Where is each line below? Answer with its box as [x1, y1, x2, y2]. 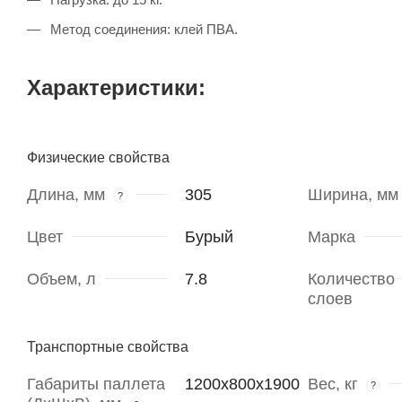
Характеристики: [27, 75, 205, 100]
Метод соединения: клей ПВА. [47, 22, 238, 38]
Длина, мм [27, 186, 105, 205]
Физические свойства [27, 150, 170, 166]
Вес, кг [307, 375, 358, 394]
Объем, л [27, 270, 96, 289]
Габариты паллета [27, 375, 165, 394]
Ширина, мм [307, 186, 398, 205]
